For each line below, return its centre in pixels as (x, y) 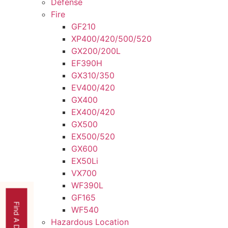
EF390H (87, 63)
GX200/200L (96, 51)
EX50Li (85, 161)
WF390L (87, 185)
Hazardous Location (90, 222)
